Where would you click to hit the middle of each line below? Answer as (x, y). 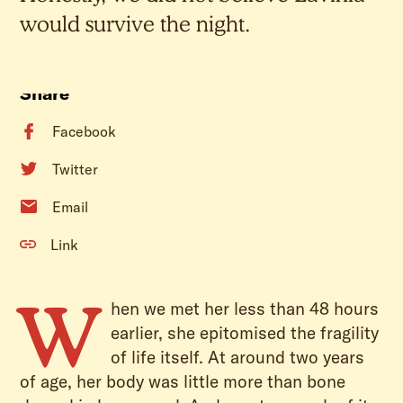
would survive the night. (135, 23)
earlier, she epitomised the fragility (245, 332)
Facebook (85, 131)
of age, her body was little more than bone (183, 381)
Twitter (76, 169)
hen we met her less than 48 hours (245, 308)
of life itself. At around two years (238, 357)
